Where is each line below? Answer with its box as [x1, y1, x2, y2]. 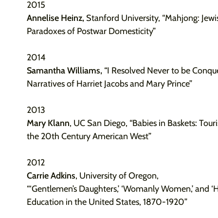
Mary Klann [26, 118, 70, 128]
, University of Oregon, [75, 170, 161, 181]
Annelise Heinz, [26, 13, 86, 23]
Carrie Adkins [26, 170, 75, 181]
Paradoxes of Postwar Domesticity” [26, 26, 156, 36]
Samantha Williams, [26, 65, 104, 76]
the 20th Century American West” [26, 131, 151, 142]
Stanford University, [86, 13, 160, 23]
